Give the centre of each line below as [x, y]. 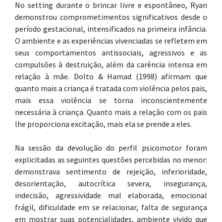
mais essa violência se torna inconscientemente [111, 100]
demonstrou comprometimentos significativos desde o [111, 17]
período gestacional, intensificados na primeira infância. [111, 29]
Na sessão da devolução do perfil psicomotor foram [111, 148]
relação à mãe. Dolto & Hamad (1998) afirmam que [111, 76]
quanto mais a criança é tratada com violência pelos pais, [111, 88]
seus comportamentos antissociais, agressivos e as [111, 53]
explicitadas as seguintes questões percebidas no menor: [111, 160]
